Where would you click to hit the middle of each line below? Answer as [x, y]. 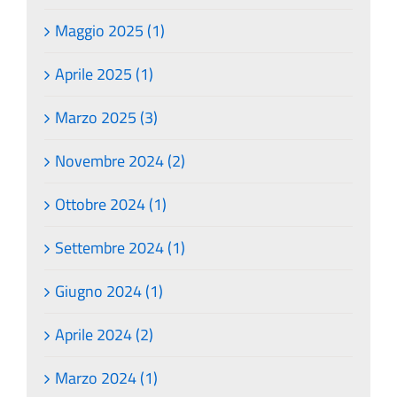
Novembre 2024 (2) [120, 160]
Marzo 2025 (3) [106, 117]
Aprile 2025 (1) [104, 74]
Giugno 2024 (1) [109, 291]
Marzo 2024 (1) [106, 378]
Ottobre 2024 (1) [111, 204]
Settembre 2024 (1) [120, 247]
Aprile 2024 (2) [104, 334]
